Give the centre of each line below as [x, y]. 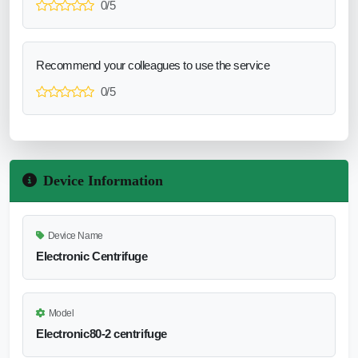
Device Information [103, 180]
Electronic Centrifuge [92, 256]
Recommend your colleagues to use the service [153, 65]
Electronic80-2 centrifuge [101, 333]
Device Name [75, 235]
